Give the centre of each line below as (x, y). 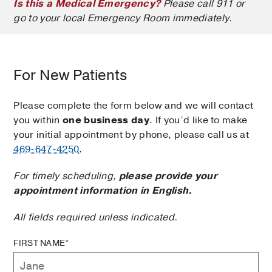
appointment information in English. (103, 191)
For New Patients (70, 76)
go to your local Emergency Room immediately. (123, 19)
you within (38, 121)
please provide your (168, 176)
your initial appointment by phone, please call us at (131, 135)
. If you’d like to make (199, 121)
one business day (106, 121)
